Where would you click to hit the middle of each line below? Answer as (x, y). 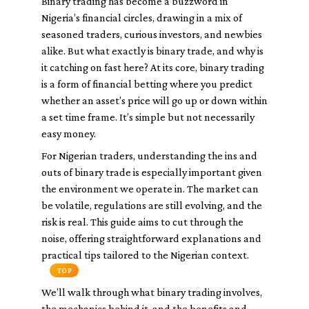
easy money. (69, 133)
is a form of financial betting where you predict (147, 84)
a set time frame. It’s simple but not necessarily (148, 117)
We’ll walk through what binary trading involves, (152, 292)
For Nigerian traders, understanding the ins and (149, 156)
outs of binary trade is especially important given (152, 172)
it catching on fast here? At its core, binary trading (153, 67)
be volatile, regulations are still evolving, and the (152, 205)
